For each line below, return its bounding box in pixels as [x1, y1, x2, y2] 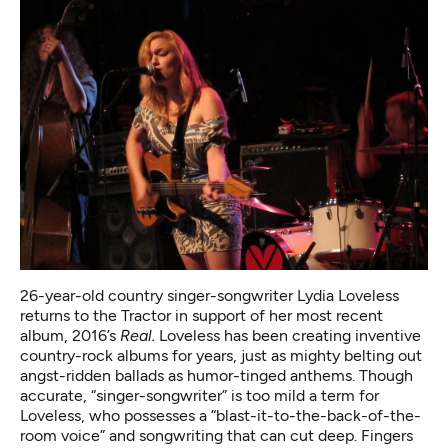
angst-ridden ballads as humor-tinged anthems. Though [20, 366, 413, 386]
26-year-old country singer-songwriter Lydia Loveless [20, 286, 399, 306]
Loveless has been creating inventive [159, 326, 421, 346]
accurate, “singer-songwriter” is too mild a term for [20, 386, 379, 406]
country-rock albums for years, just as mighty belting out [20, 346, 422, 366]
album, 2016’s [20, 326, 120, 346]
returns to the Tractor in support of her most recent [20, 306, 383, 326]
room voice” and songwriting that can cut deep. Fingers [20, 426, 413, 446]
